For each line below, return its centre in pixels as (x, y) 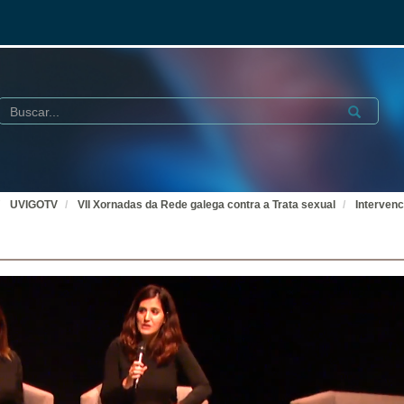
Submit (363, 109)
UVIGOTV (34, 205)
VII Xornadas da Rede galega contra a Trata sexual (207, 205)
